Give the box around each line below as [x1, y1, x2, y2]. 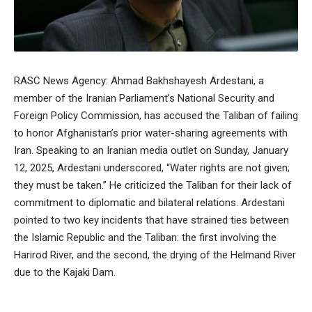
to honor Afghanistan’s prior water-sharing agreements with [14, 126, 288, 139]
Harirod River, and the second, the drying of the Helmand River [14, 248, 296, 261]
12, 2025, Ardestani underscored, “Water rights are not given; [14, 161, 290, 174]
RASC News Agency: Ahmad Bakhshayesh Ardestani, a [14, 74, 264, 87]
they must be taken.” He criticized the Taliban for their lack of [14, 178, 292, 192]
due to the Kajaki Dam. [14, 265, 116, 279]
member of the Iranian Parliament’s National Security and [14, 91, 274, 104]
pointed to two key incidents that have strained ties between [14, 213, 289, 226]
